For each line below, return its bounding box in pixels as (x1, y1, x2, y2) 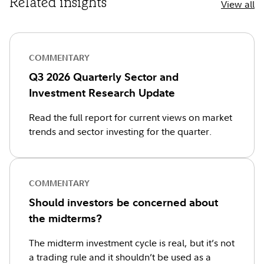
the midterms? (29, 212, 102, 225)
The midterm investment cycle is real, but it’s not (29, 236, 235, 249)
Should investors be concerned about (29, 196, 218, 209)
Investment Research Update (29, 86, 175, 100)
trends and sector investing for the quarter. (29, 125, 212, 138)
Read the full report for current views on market (29, 111, 232, 124)
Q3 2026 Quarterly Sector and (29, 70, 179, 84)
